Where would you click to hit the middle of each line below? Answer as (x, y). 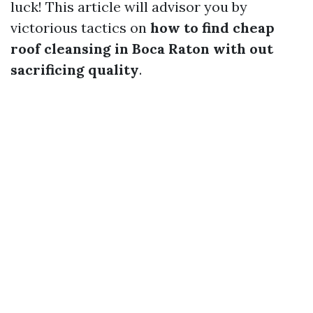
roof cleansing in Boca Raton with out (142, 49)
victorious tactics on (80, 28)
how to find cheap (212, 28)
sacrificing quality (75, 70)
